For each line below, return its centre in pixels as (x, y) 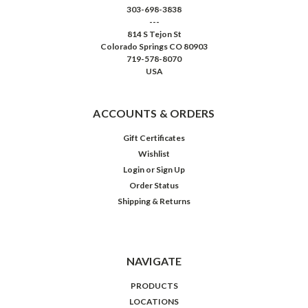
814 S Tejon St (154, 34)
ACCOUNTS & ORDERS (154, 113)
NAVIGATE (154, 261)
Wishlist (154, 154)
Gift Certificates (154, 138)
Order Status (154, 186)
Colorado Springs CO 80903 (154, 47)
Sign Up (171, 170)
